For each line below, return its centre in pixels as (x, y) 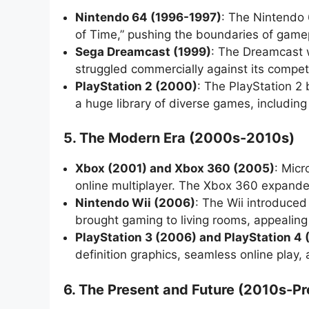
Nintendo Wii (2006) (135, 203)
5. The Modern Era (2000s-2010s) (179, 138)
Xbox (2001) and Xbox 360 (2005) (175, 169)
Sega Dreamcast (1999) (143, 51)
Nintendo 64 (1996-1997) (148, 17)
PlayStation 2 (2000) (136, 86)
